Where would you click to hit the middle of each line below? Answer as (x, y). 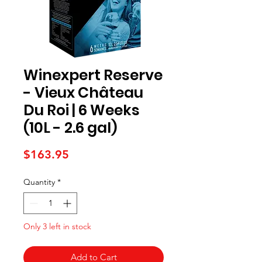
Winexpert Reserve (93, 75)
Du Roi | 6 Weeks (82, 110)
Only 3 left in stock (57, 226)
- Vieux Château (83, 93)
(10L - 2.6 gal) (70, 128)
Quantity (39, 182)
